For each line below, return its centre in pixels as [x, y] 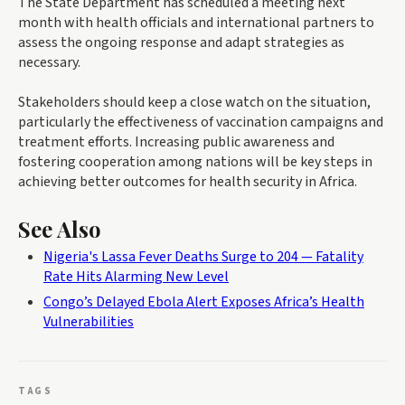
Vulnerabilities [89, 322]
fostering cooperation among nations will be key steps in [195, 162]
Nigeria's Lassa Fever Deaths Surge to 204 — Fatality [203, 257]
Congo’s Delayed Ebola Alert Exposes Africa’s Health [204, 302]
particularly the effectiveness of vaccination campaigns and [201, 122]
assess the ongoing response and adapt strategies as [181, 43]
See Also [60, 229]
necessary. [49, 63]
